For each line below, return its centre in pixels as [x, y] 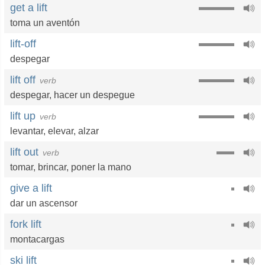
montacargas [37, 239]
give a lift [31, 188]
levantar [27, 131]
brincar [52, 167]
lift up [23, 116]
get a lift [29, 8]
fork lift [26, 224]
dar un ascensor [44, 203]
